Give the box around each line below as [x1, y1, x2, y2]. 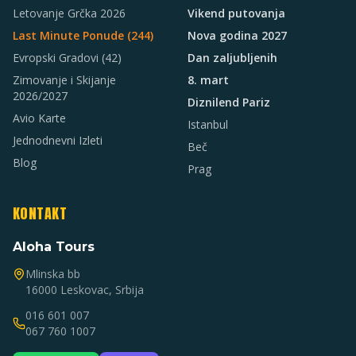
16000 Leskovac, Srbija [25, 282, 144, 297]
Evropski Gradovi [13, 50, 99, 65]
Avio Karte [13, 110, 66, 126]
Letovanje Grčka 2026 [13, 6, 126, 21]
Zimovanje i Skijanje [13, 72, 116, 87]
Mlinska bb [25, 266, 80, 281]
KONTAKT [13, 203, 68, 224]
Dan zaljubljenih [188, 50, 277, 65]
